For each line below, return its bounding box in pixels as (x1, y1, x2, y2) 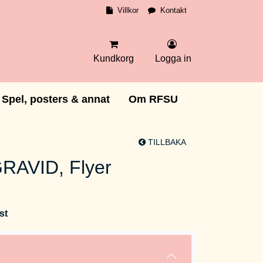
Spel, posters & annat (2, 93, 110, 105)
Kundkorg (93, 53, 134, 63)
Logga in (155, 53, 191, 63)
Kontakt (160, 6, 187, 15)
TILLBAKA (146, 137, 186, 147)
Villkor (117, 6, 139, 15)
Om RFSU (129, 93, 178, 105)
